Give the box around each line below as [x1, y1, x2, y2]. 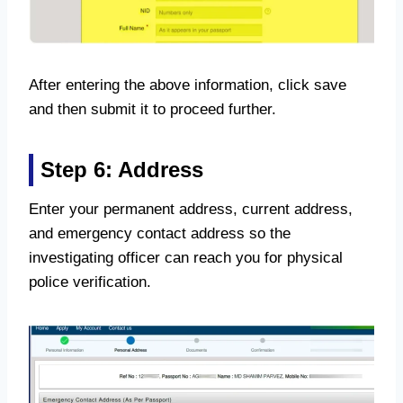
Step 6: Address [40, 157, 203, 183]
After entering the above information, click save [29, 76, 346, 94]
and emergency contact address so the [29, 225, 291, 243]
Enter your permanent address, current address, [29, 201, 353, 219]
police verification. [29, 273, 151, 291]
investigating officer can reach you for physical [29, 249, 343, 267]
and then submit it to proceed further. [29, 101, 276, 119]
